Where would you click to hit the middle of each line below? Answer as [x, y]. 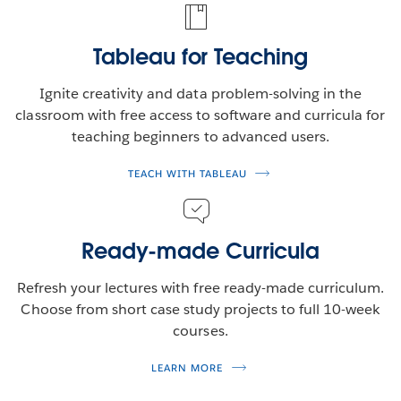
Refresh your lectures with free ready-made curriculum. [200, 287]
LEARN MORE [188, 368]
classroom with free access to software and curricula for [200, 115]
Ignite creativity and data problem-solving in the [200, 93]
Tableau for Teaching [200, 56]
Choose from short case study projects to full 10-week [200, 309]
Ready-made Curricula [200, 251]
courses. [200, 330]
